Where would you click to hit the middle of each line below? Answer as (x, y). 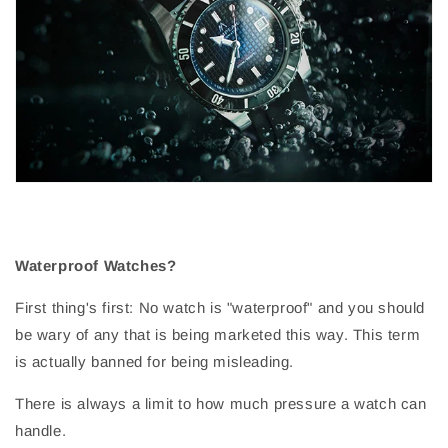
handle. (41, 431)
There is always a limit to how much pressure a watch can (221, 404)
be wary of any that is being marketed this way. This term (218, 335)
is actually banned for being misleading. (155, 362)
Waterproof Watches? (96, 266)
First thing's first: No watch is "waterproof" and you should (220, 308)
